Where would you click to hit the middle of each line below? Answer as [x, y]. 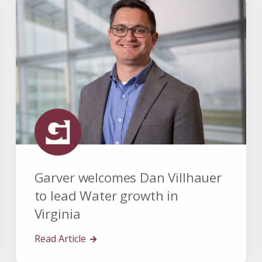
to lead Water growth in [106, 196]
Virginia [57, 214]
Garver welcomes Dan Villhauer [128, 178]
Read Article [61, 239]
